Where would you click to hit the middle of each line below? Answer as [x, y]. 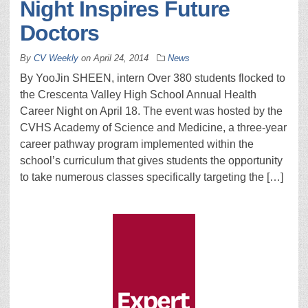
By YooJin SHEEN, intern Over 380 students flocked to [153, 78]
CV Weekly [56, 58]
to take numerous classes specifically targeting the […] [152, 177]
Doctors [59, 33]
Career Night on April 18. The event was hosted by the [151, 111]
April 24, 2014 [121, 58]
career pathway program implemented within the [137, 144]
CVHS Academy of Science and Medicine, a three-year [153, 128]
